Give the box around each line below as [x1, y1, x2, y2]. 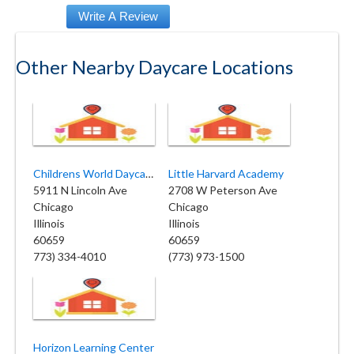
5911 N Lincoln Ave [33, 183, 127, 197]
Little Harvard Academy [168, 166, 284, 180]
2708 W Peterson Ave [168, 183, 277, 197]
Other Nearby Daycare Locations [16, 55, 293, 78]
